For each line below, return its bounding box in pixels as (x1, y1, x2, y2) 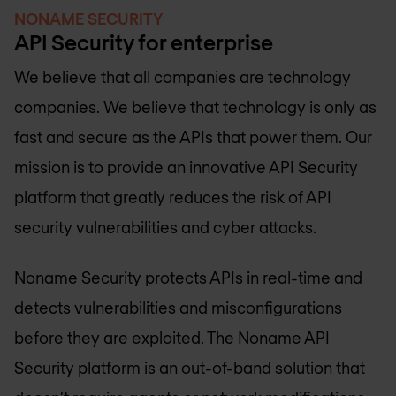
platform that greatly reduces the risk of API (14, 187, 331, 207)
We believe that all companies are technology (14, 67, 351, 87)
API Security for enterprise (14, 29, 273, 55)
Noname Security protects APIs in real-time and (14, 267, 362, 287)
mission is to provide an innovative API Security (14, 157, 358, 177)
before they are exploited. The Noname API (14, 327, 330, 347)
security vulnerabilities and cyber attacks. (14, 217, 316, 237)
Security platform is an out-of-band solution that (14, 357, 365, 377)
